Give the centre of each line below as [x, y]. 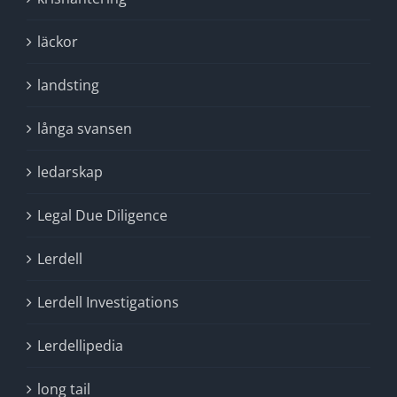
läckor [58, 42]
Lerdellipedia [80, 346]
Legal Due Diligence [102, 215]
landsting [68, 85]
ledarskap [70, 172]
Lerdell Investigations [108, 302]
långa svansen [85, 128]
